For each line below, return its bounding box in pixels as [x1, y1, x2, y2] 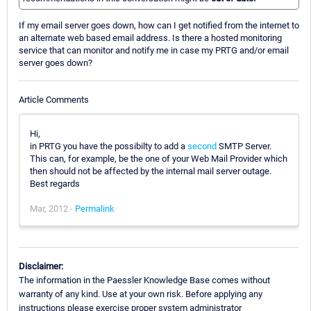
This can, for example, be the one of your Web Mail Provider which [30, 153, 287, 164]
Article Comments [19, 94, 89, 105]
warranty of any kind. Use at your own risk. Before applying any [19, 288, 262, 299]
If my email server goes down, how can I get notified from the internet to [19, 20, 299, 31]
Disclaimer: [19, 260, 63, 271]
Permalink [75, 203, 115, 214]
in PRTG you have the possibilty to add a [30, 140, 187, 151]
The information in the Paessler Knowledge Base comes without [19, 274, 270, 285]
